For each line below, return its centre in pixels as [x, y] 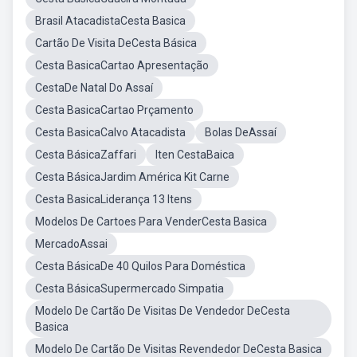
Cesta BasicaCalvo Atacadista [110, 132]
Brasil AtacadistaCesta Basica [110, 21]
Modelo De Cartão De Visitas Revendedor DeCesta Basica [178, 349]
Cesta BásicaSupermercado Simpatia [129, 288]
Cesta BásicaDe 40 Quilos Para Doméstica [140, 266]
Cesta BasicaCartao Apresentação [122, 65]
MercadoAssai [71, 244]
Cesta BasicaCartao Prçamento [114, 110]
